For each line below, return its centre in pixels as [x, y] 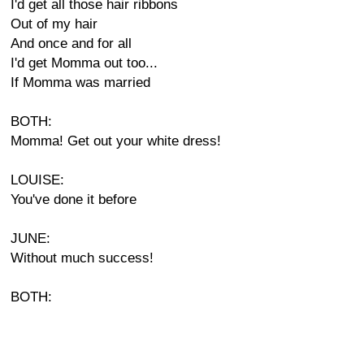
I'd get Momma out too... [84, 63]
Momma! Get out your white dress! [116, 141]
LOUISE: [37, 180]
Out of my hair [54, 24]
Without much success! [82, 258]
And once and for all [71, 43]
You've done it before [74, 199]
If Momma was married [80, 82]
